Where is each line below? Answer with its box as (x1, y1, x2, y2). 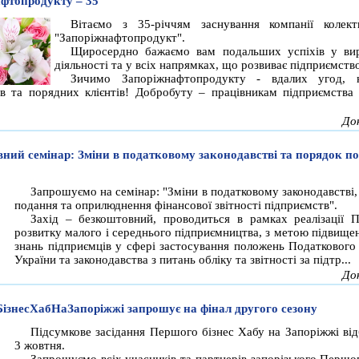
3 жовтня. (14, 339, 65, 353)
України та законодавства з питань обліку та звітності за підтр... (14, 253, 351, 267)
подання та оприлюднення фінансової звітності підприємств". (14, 199, 337, 212)
